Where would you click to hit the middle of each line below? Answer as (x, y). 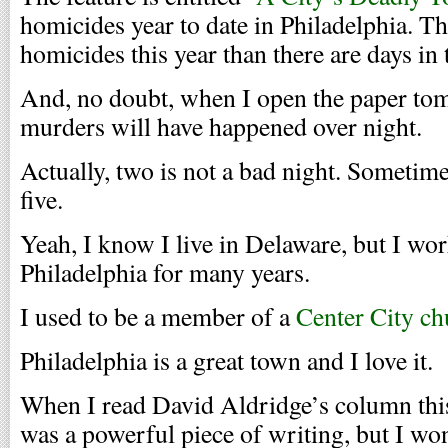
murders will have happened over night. (221, 126)
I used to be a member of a (158, 316)
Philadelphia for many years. (165, 272)
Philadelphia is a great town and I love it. (226, 360)
